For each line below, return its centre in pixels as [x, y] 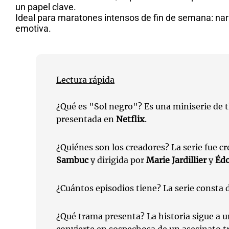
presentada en [86, 119]
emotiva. [33, 28]
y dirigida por [117, 160]
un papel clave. [46, 7]
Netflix [130, 119]
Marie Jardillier [176, 160]
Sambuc [72, 160]
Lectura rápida [85, 80]
